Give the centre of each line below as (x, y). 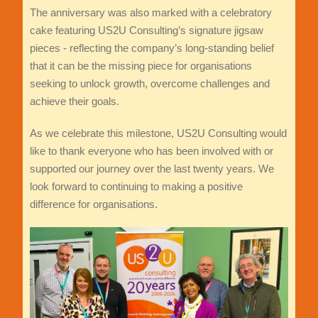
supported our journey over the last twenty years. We (152, 169)
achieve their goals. (74, 102)
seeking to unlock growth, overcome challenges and (149, 84)
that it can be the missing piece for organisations (141, 66)
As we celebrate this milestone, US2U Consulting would (158, 133)
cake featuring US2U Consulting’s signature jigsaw (146, 31)
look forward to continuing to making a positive (136, 187)
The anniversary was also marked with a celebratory (150, 13)
